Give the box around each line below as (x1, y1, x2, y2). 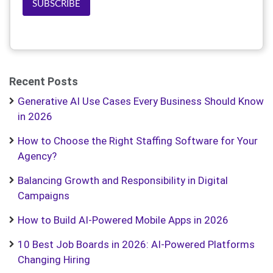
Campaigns (18, 190, 69, 202)
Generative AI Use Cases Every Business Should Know (18, 95, 264, 107)
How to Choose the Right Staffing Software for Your (18, 135, 258, 147)
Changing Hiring (18, 253, 90, 266)
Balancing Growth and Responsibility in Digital (18, 174, 228, 186)
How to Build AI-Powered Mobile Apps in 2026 (18, 214, 229, 226)
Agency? (18, 150, 57, 162)
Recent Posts (9, 75, 78, 88)
